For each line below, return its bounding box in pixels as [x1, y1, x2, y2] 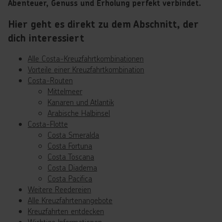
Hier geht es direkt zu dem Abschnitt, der [8, 18, 199, 31]
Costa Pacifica [48, 173, 92, 183]
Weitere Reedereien [28, 184, 91, 194]
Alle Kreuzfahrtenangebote [28, 195, 112, 205]
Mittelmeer [48, 86, 82, 96]
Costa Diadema [48, 162, 97, 172]
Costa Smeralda [48, 129, 99, 140]
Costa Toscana [48, 151, 94, 162]
